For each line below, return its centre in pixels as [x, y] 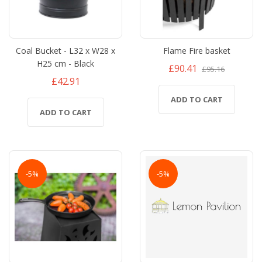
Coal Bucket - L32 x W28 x [65, 50]
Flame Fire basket [196, 50]
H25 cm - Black [65, 63]
